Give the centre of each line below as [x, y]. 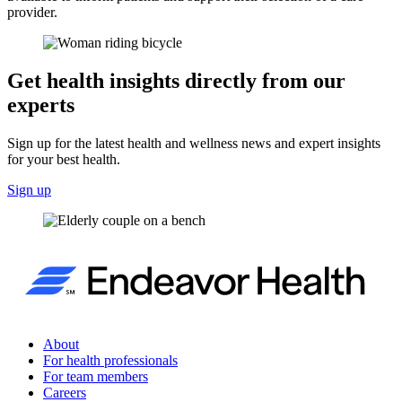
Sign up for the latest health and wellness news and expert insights [194, 144]
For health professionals [110, 361]
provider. [34, 13]
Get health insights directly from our [176, 81]
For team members [96, 377]
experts [41, 105]
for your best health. [64, 160]
